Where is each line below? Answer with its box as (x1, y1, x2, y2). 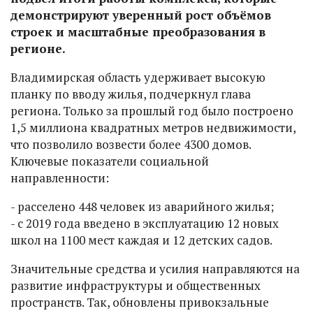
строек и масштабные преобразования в (10, 24, 265, 41)
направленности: (10, 170, 109, 187)
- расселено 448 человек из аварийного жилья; (10, 198, 274, 215)
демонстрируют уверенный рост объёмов (10, 7, 271, 24)
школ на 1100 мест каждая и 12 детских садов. (10, 232, 272, 249)
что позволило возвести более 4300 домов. (10, 136, 251, 153)
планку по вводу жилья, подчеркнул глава (10, 86, 251, 103)
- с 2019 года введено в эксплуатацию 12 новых (10, 215, 279, 232)
